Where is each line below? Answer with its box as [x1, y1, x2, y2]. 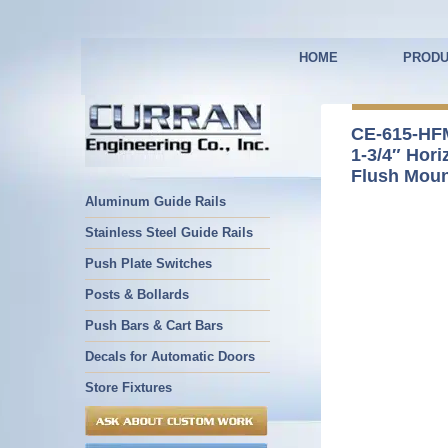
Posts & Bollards [85, 287, 189, 302]
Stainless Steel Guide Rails [85, 225, 253, 240]
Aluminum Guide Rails [85, 194, 226, 209]
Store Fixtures [85, 380, 172, 395]
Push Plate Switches [85, 256, 212, 271]
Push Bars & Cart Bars [85, 318, 223, 333]
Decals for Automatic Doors [85, 349, 255, 364]
